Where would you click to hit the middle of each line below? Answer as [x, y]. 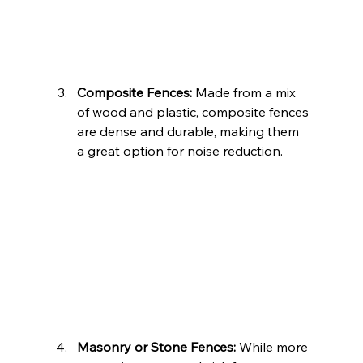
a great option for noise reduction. [179, 151]
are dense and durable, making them [189, 132]
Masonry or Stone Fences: [156, 346]
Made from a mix [245, 93]
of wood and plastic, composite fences [194, 112]
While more [273, 346]
